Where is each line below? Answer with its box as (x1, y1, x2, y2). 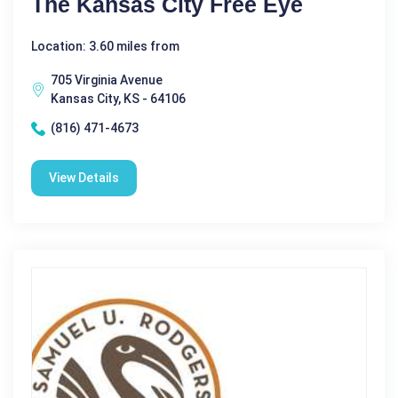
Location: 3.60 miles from (31, 39, 179, 54)
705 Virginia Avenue (51, 73, 163, 88)
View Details (49, 171, 119, 186)
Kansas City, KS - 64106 (51, 92, 186, 107)
